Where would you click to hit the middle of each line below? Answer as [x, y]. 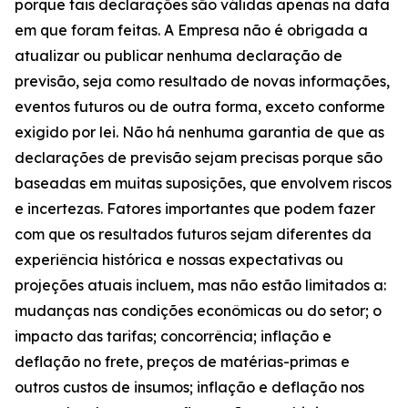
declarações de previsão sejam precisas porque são [199, 158]
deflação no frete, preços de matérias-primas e [182, 362]
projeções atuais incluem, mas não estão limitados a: [200, 285]
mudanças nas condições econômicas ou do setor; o [198, 311]
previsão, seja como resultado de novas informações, [202, 81]
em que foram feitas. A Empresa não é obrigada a [191, 30]
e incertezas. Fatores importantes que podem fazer [195, 209]
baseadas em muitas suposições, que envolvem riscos [203, 183]
